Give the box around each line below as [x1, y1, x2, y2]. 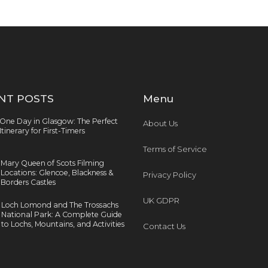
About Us [143, 118, 178, 128]
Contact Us [143, 221, 185, 231]
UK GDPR [143, 196, 179, 205]
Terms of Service [143, 144, 207, 154]
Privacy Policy [143, 170, 196, 179]
